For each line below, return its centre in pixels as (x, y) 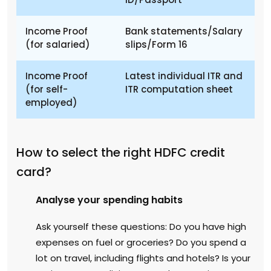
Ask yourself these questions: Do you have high (141, 226)
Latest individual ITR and (184, 76)
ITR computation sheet (179, 89)
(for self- (47, 89)
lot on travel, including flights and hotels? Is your (143, 258)
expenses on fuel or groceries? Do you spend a (141, 242)
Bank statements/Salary (184, 31)
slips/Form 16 (156, 44)
